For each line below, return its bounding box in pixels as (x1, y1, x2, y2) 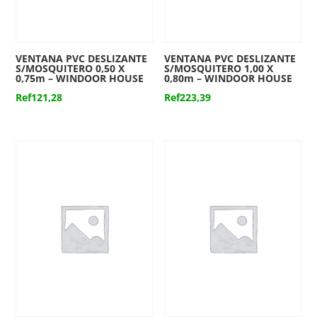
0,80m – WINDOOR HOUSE (164, 71, 293, 86)
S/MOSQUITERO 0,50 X (16, 62, 125, 76)
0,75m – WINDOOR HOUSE (16, 71, 144, 86)
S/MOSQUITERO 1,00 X (164, 62, 274, 76)
